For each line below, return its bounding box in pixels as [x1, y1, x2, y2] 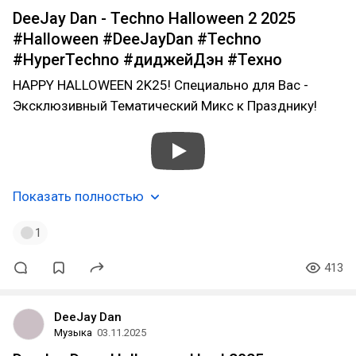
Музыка [54, 327, 92, 339]
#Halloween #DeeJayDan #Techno [13, 29, 261, 48]
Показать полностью [13, 188, 144, 204]
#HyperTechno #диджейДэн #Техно [13, 50, 282, 69]
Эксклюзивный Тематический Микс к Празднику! [13, 98, 317, 114]
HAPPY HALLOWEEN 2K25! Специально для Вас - [13, 77, 308, 93]
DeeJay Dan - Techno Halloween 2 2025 [13, 9, 296, 28]
